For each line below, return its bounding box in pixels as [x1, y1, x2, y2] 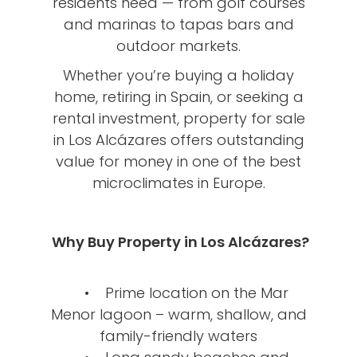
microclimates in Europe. [92, 172, 265, 193]
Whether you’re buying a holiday [63, 65, 294, 85]
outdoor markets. [116, 35, 241, 56]
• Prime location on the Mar [69, 282, 288, 303]
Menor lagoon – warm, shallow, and [50, 304, 307, 324]
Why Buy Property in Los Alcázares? [48, 231, 309, 252]
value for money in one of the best [56, 151, 301, 171]
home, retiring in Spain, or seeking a [53, 86, 304, 107]
